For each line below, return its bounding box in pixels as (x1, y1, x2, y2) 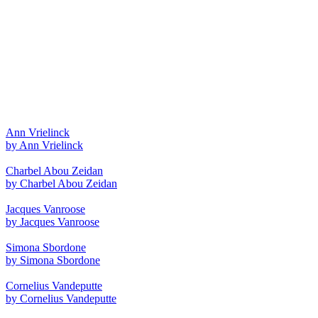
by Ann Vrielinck (6, 138, 83, 151)
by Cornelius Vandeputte (6, 292, 116, 305)
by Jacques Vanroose (6, 215, 99, 228)
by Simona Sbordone (6, 253, 100, 266)
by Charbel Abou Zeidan (6, 177, 117, 190)
